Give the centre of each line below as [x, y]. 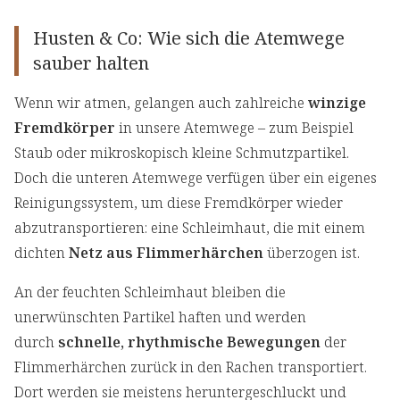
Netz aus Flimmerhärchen [166, 253]
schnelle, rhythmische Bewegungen [189, 342]
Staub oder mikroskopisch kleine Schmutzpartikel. [182, 153]
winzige [337, 103]
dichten [42, 253]
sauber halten [91, 63]
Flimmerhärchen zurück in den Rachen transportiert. [191, 367]
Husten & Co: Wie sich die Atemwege [189, 38]
